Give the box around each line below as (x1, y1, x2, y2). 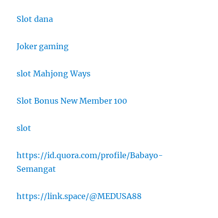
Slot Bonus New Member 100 (17, 95, 127, 106)
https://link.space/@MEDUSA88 (17, 191, 142, 201)
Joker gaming (17, 41, 69, 51)
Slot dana (17, 14, 54, 24)
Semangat (17, 163, 56, 174)
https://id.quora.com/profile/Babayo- (17, 150, 163, 160)
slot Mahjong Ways (17, 68, 91, 78)
